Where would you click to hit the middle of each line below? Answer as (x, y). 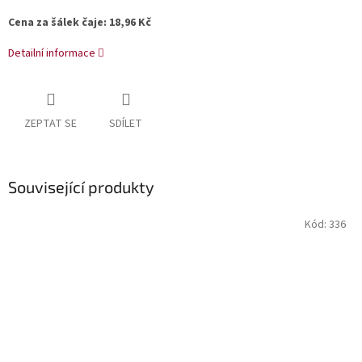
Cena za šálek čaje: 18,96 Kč (80, 23)
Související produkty (81, 187)
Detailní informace (52, 54)
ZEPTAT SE (51, 124)
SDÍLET (126, 124)
